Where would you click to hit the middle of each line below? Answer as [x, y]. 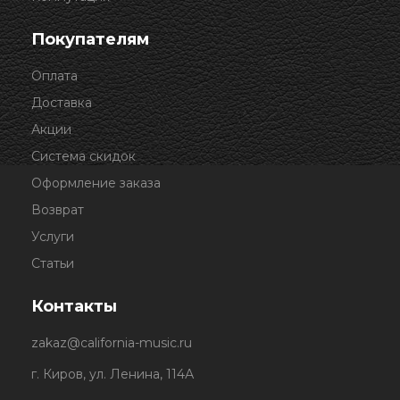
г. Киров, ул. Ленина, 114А [112, 374]
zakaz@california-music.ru [112, 342]
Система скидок [83, 156]
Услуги [53, 236]
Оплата [54, 75]
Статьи [53, 263]
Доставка [62, 102]
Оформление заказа [96, 183]
